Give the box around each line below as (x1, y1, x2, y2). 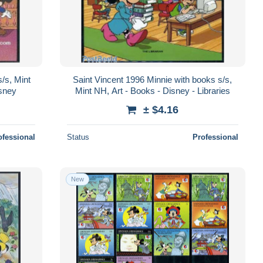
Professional (192, 132, 238, 141)
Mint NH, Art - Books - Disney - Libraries (75, 85, 230, 96)
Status (66, 132, 89, 141)
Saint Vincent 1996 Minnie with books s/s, (73, 74, 232, 85)
